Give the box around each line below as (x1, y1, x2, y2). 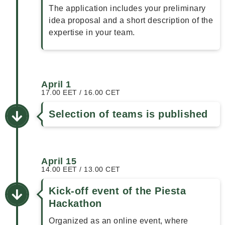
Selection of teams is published (49, 108, 208, 120)
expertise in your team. (49, 28, 135, 37)
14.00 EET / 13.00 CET (41, 165, 121, 173)
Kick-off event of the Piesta (49, 185, 186, 196)
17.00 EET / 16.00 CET (41, 88, 121, 96)
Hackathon (49, 197, 102, 209)
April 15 (41, 156, 76, 166)
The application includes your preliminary (49, 4, 206, 13)
